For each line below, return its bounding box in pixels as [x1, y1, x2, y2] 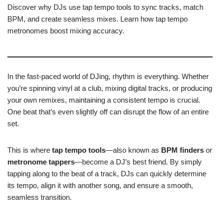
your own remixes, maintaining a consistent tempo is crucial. [7, 96, 200, 104]
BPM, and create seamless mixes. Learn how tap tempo [7, 15, 188, 23]
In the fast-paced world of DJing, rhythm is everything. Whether [7, 72, 209, 81]
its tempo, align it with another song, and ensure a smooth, [7, 181, 193, 190]
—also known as [106, 146, 161, 154]
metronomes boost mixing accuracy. [7, 27, 124, 35]
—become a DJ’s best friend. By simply [75, 158, 202, 166]
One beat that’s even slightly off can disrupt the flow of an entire [7, 108, 209, 116]
